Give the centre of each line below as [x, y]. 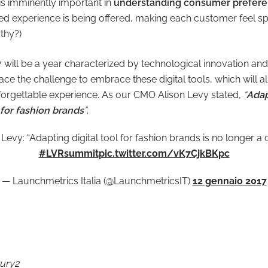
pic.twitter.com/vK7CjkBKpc [164, 153]
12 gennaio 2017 [229, 181]
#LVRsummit [68, 153]
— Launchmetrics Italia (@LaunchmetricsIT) [97, 181]
